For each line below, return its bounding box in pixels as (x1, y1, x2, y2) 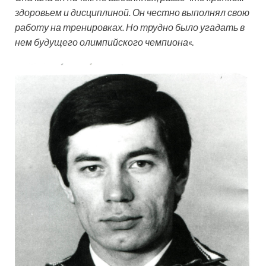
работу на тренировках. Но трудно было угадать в (15, 21, 245, 33)
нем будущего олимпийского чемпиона (15, 36, 188, 47)
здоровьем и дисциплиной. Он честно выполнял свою (15, 7, 249, 18)
